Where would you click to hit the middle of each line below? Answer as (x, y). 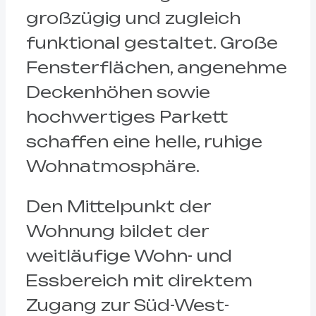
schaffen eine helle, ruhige (144, 141)
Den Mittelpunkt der (118, 207)
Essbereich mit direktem (139, 281)
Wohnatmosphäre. (113, 166)
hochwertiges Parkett (127, 116)
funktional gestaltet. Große (152, 42)
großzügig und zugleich (133, 18)
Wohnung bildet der (117, 231)
